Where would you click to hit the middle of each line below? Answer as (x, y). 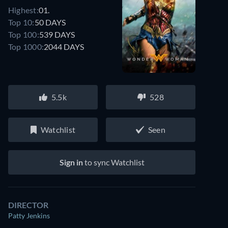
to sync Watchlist (113, 162)
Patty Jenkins (29, 216)
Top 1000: (26, 46)
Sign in (71, 162)
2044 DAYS (64, 46)
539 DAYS (57, 34)
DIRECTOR (28, 205)
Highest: (23, 10)
